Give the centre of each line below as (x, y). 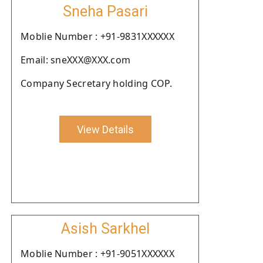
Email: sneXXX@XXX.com (76, 60)
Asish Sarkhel (105, 229)
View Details (105, 129)
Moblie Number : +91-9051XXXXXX (97, 254)
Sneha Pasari (105, 11)
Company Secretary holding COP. (96, 83)
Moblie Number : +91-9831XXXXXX (97, 36)
